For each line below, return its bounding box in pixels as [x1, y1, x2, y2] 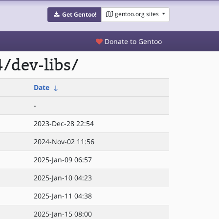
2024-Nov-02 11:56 [34, 137, 94, 146]
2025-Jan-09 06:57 [34, 155, 92, 164]
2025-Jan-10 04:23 [34, 173, 92, 182]
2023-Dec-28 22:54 [34, 119, 94, 128]
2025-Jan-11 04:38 [34, 191, 92, 200]
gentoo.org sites [114, 10, 159, 18]
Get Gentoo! [62, 10, 96, 19]
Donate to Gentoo [103, 37, 162, 46]
